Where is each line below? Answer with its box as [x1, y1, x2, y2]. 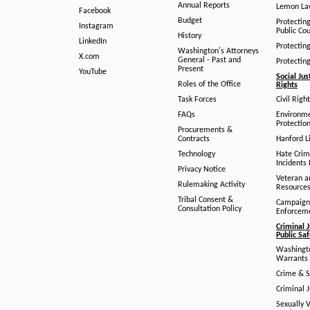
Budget [177, 17, 202, 25]
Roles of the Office [177, 80, 241, 89]
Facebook [79, 7, 111, 15]
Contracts [177, 135, 210, 143]
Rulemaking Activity [177, 181, 245, 189]
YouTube [79, 68, 107, 76]
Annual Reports [177, 1, 230, 10]
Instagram [79, 22, 113, 30]
